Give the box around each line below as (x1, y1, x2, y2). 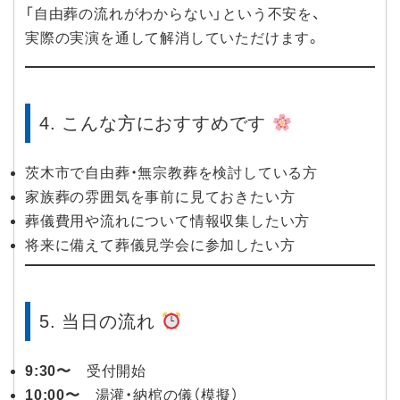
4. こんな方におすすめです (39, 113, 272, 134)
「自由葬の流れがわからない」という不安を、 (25, 6, 321, 22)
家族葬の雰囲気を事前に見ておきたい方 (25, 189, 296, 205)
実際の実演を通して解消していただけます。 (25, 30, 321, 46)
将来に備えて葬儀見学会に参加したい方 (25, 237, 296, 254)
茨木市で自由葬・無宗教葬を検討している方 (25, 165, 318, 181)
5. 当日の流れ (39, 312, 162, 332)
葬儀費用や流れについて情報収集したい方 (25, 213, 311, 229)
